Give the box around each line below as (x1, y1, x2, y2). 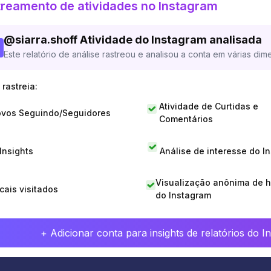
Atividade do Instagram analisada (80, 33, 262, 46)
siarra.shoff (15, 33, 77, 46)
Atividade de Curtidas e (158, 101, 258, 111)
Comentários (158, 114, 213, 124)
